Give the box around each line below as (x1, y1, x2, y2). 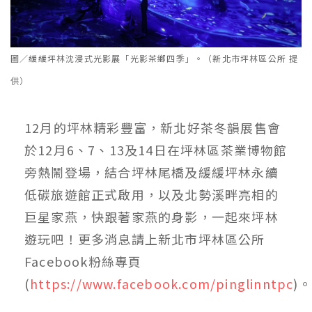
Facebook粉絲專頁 (24, 252, 142, 271)
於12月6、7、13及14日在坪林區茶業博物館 (24, 141, 288, 159)
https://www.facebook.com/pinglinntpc (30, 274, 294, 293)
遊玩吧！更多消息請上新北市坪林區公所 (24, 230, 265, 249)
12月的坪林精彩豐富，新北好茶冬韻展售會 (24, 118, 281, 137)
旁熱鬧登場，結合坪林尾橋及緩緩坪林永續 (24, 163, 279, 182)
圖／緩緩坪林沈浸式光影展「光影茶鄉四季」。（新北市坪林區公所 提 (10, 52, 299, 65)
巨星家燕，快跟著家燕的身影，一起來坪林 (24, 208, 279, 226)
